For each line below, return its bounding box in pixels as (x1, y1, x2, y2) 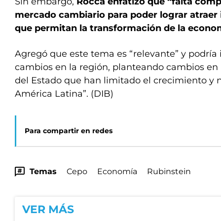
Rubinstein (147, 167, 191, 176)
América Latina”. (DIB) (15, 88, 113, 99)
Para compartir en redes (25, 126, 112, 135)
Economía (97, 167, 137, 176)
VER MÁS (22, 203, 74, 216)
